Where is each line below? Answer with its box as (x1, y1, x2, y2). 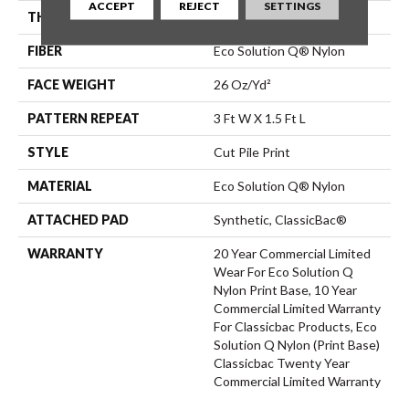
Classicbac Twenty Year (214, 354, 350, 371)
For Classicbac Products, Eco (214, 318, 377, 334)
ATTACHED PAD (27, 211, 129, 227)
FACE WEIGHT (27, 76, 116, 92)
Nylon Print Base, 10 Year (214, 281, 357, 298)
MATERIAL (27, 177, 92, 194)
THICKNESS (27, 8, 102, 25)
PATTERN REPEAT (27, 110, 140, 126)
